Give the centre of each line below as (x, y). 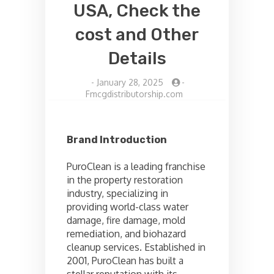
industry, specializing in (117, 193)
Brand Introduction (117, 139)
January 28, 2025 (130, 82)
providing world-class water (128, 206)
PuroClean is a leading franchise (136, 166)
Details (137, 58)
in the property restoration (125, 180)
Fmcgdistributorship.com (134, 94)
